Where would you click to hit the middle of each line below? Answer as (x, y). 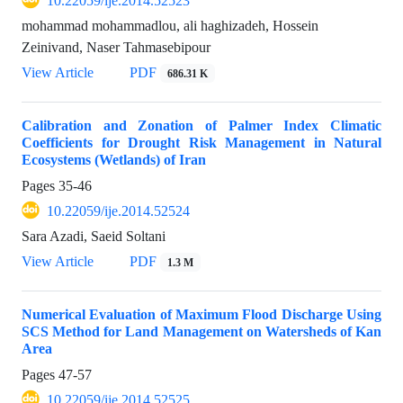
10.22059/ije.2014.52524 (118, 210)
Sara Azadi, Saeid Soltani (94, 236)
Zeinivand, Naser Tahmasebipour (116, 47)
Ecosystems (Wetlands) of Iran (114, 159)
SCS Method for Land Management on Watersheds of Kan (201, 331)
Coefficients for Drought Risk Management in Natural (201, 142)
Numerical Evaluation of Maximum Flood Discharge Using (201, 314)
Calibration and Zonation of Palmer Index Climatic (201, 125)
